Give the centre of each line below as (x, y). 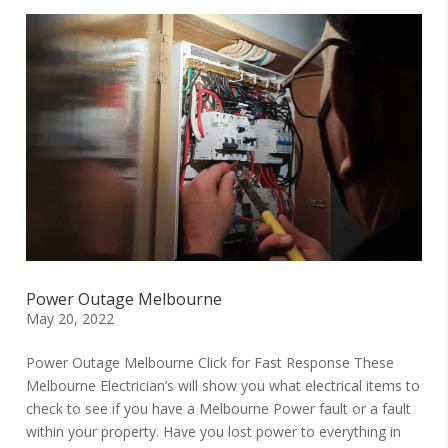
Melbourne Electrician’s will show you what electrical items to (223, 386)
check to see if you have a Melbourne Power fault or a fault (219, 409)
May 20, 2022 (70, 319)
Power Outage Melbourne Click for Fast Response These (210, 363)
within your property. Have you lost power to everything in (214, 432)
